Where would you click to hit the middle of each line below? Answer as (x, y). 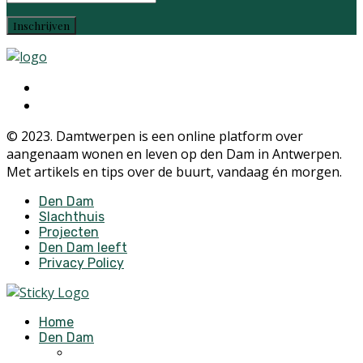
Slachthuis (72, 217)
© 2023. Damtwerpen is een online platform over (155, 136)
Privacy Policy (81, 263)
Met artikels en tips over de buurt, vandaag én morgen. (174, 172)
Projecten (69, 232)
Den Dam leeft (83, 248)
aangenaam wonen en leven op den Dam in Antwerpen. (174, 154)
